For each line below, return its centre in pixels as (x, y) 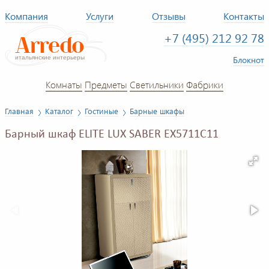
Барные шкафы (157, 111)
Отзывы (168, 16)
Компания (26, 16)
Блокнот (249, 59)
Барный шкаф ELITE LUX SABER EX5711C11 (112, 135)
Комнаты (64, 84)
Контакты (244, 16)
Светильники (157, 84)
